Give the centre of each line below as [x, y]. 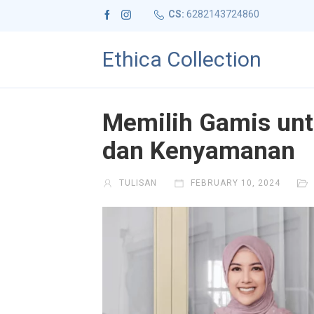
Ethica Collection [182, 60]
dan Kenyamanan [199, 151]
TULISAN [137, 183]
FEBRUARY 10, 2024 [234, 183]
